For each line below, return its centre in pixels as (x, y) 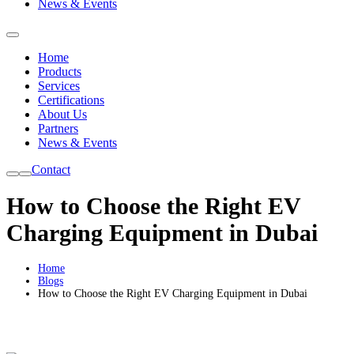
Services (59, 85)
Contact (51, 169)
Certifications (71, 100)
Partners (58, 128)
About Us (62, 114)
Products (60, 71)
